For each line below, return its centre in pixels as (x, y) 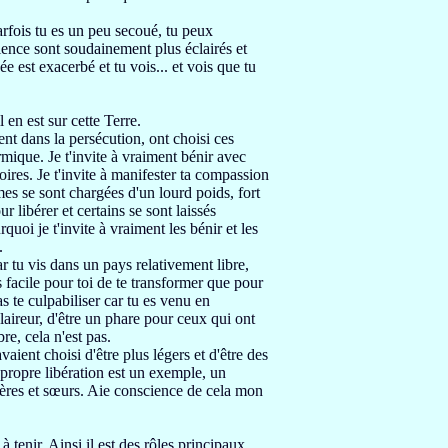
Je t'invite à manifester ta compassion (153, 174)
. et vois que (204, 66)
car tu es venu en (157, 300)
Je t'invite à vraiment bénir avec (147, 156)
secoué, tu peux (164, 30)
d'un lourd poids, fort (194, 192)
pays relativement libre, (176, 264)
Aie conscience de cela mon (175, 390)
